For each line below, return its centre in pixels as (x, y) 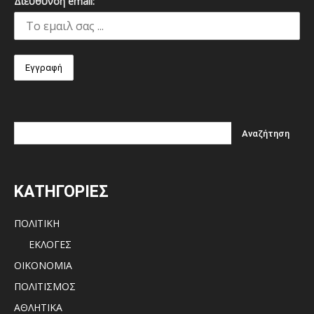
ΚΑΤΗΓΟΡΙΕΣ (61, 192)
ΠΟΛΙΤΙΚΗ (37, 224)
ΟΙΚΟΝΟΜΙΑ (43, 266)
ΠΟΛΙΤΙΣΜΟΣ (45, 287)
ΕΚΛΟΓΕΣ (50, 245)
